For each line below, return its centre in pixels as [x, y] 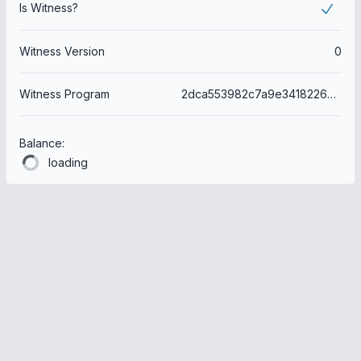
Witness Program [64, 94]
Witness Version [62, 52]
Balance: [42, 143]
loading [68, 163]
